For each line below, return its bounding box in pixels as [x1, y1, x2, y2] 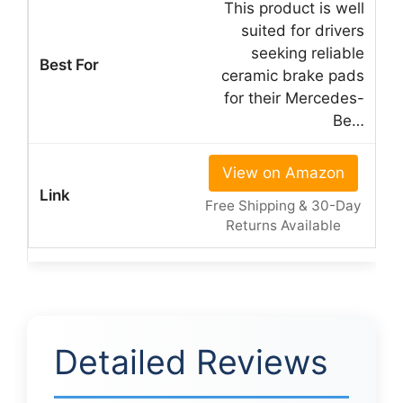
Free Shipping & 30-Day [204, 196, 362, 214]
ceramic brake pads [221, 66, 364, 85]
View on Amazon [221, 163, 345, 182]
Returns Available [225, 216, 341, 234]
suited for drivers [241, 21, 364, 40]
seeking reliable [251, 43, 364, 62]
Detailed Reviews [54, 341, 328, 382]
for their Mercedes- [224, 88, 364, 107]
